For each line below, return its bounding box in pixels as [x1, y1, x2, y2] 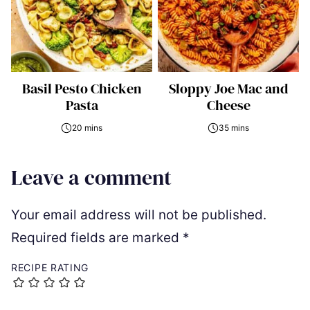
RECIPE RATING [11, 262, 89, 273]
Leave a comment [11, 163, 172, 192]
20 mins [72, 122, 102, 133]
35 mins [219, 122, 249, 133]
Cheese [206, 95, 250, 115]
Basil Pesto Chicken [21, 79, 142, 98]
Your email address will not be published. [11, 207, 266, 223]
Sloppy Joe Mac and [169, 79, 288, 98]
